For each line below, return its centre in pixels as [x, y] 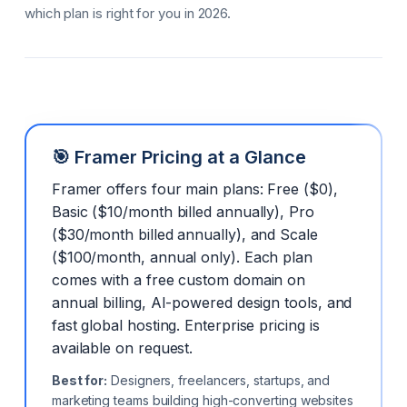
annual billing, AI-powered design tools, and [202, 302]
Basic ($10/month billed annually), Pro [183, 211]
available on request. [122, 347]
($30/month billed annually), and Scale [184, 234]
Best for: [79, 380]
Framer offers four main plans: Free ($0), [194, 189]
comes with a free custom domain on [179, 279]
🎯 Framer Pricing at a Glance [179, 157]
